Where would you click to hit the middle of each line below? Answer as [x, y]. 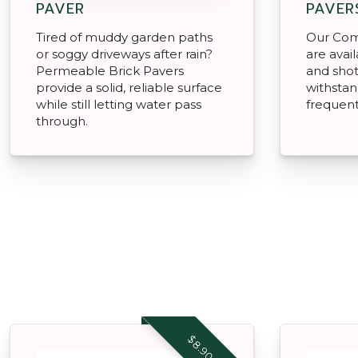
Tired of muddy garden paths [124, 37]
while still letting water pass [119, 104]
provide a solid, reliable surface [129, 87]
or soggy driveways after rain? [124, 54]
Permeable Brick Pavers [110, 70]
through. [62, 121]
